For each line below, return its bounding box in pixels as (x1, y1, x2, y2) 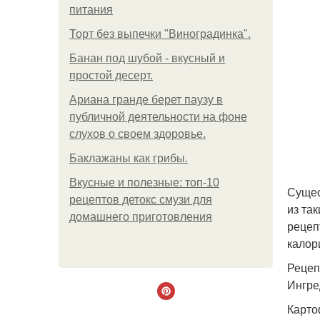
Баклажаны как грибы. (69, 152, 188, 164)
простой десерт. (69, 69, 153, 81)
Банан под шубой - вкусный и (69, 52, 225, 64)
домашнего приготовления (69, 211, 212, 223)
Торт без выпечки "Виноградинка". (69, 28, 251, 40)
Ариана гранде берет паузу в (69, 94, 223, 106)
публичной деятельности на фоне (69, 111, 247, 123)
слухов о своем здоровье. (69, 128, 206, 140)
